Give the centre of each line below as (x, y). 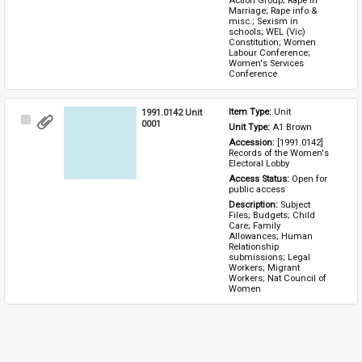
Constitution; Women (272, 42)
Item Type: (251, 112)
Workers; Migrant (264, 267)
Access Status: (260, 179)
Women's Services (266, 63)
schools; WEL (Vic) (267, 32)
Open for (309, 179)
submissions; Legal (269, 257)
